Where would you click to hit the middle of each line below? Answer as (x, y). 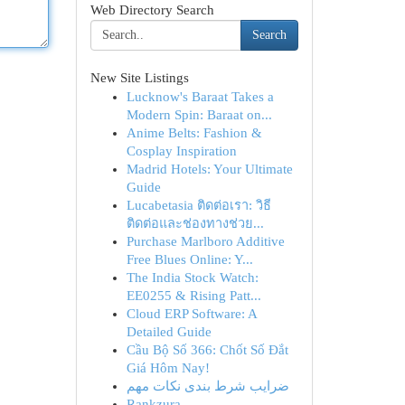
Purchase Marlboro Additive (205, 241)
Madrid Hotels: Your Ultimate (209, 169)
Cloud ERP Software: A (191, 314)
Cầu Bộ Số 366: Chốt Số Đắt (207, 350)
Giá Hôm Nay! (168, 368)
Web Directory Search (152, 10)
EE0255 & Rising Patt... (193, 296)
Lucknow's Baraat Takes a (200, 97)
